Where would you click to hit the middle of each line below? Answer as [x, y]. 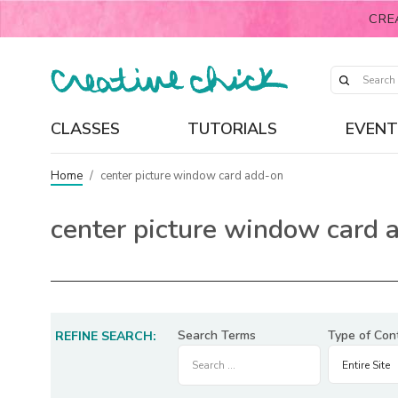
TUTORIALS [233, 128]
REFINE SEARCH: [106, 336]
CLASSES [85, 128]
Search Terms [217, 335]
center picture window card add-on [192, 175]
